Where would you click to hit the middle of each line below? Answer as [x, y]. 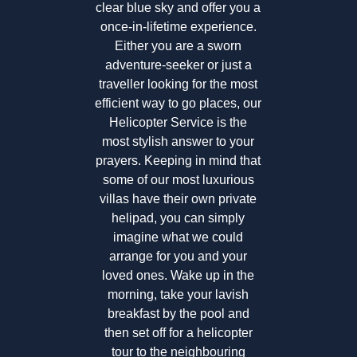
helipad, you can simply [178, 218]
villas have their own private [178, 199]
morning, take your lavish [178, 295]
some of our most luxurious [178, 180]
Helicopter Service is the [178, 123]
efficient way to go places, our [178, 104]
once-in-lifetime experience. [178, 27]
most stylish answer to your [178, 142]
